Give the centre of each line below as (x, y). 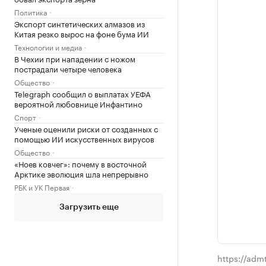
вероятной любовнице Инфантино (78, 103)
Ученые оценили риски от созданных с (86, 128)
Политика (31, 12)
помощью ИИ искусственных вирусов (84, 138)
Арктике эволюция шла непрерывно (81, 173)
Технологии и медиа (48, 47)
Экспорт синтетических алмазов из (80, 23)
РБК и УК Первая (42, 187)
